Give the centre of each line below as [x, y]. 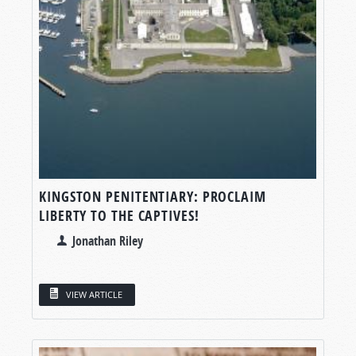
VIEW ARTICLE [94, 295]
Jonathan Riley [108, 240]
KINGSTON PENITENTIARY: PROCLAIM [153, 196]
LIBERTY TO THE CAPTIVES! [119, 215]
